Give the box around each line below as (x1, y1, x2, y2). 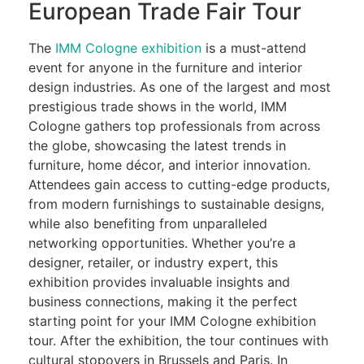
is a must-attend (201, 39, 306, 56)
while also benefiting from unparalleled (28, 214, 267, 232)
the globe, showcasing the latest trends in (28, 136, 286, 154)
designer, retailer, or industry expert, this (28, 253, 278, 271)
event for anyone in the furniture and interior (28, 58, 302, 76)
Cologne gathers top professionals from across (28, 117, 320, 134)
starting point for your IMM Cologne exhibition (28, 312, 316, 329)
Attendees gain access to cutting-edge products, (28, 175, 330, 193)
